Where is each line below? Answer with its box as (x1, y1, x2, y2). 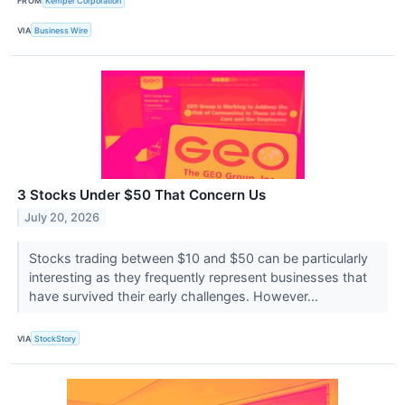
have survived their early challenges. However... (28, 288, 322, 305)
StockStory (34, 333, 77, 344)
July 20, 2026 (24, 210, 100, 224)
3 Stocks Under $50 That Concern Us (17, 186, 266, 204)
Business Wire (34, 24, 89, 35)
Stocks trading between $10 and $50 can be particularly (28, 250, 368, 267)
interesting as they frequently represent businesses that (28, 269, 367, 286)
